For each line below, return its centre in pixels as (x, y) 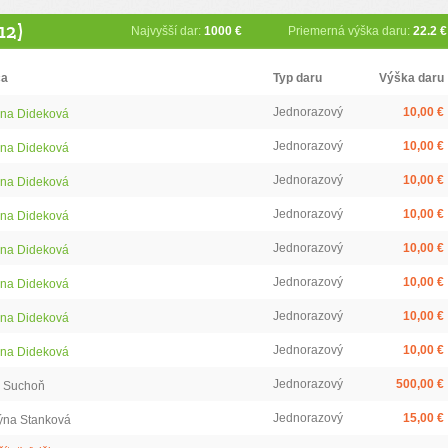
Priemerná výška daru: (350, 31)
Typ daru (297, 78)
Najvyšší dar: (167, 31)
